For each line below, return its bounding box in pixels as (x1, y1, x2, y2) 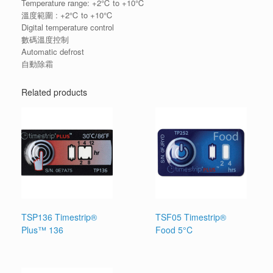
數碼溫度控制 (21, 33, 69, 45)
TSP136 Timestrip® (21, 210, 97, 223)
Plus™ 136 (21, 223, 63, 236)
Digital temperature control (21, 21, 114, 33)
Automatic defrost (21, 45, 84, 57)
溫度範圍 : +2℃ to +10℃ (21, 9, 113, 21)
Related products (21, 85, 87, 98)
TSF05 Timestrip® (155, 210, 227, 223)
